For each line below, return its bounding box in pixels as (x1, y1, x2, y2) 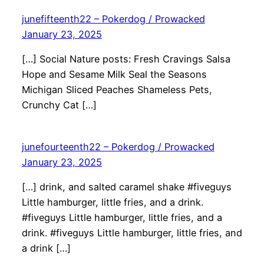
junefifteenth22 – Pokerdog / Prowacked (21, 12, 205, 25)
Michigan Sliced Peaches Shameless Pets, (21, 84, 212, 96)
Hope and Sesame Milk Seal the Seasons (21, 68, 207, 81)
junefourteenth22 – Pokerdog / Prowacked (21, 141, 214, 153)
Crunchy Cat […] (21, 99, 97, 111)
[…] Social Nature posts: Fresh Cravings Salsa (21, 53, 230, 65)
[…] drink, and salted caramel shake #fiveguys (21, 181, 232, 193)
